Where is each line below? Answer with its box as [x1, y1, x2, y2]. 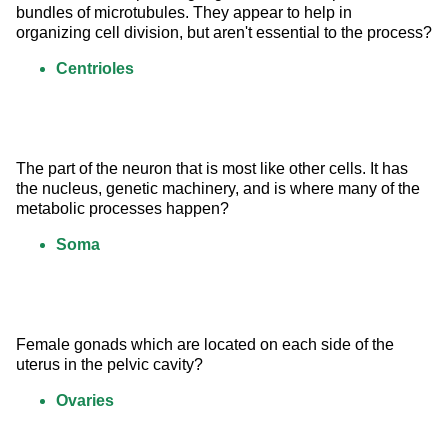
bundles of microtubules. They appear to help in [16, 4, 356, 22]
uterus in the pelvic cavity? [16, 356, 203, 374]
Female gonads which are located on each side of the [16, 336, 398, 354]
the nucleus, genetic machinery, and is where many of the [16, 180, 424, 198]
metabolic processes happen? [16, 200, 229, 218]
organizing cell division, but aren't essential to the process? [16, 24, 432, 42]
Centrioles [56, 60, 134, 78]
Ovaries [56, 392, 114, 410]
